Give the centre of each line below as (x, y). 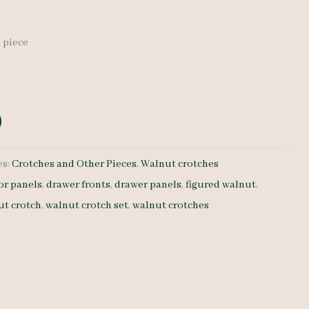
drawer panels (148, 185)
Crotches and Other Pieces (74, 164)
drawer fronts (79, 185)
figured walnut (221, 185)
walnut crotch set (87, 205)
